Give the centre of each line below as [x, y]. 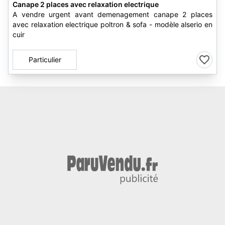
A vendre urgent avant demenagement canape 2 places [113, 14]
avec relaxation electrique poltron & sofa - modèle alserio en [113, 24]
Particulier [45, 60]
